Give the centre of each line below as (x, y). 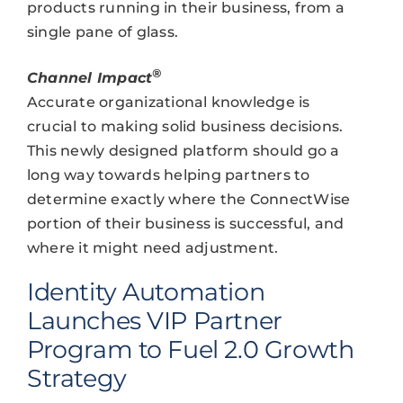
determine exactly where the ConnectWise (188, 199)
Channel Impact (90, 77)
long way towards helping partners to (168, 175)
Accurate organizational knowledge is (168, 102)
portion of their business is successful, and (185, 223)
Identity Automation (146, 291)
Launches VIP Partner (154, 320)
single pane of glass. (103, 32)
